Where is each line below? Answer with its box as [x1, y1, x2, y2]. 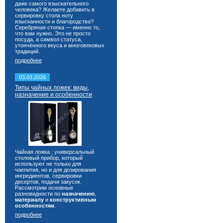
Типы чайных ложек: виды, [15, 84, 89, 91]
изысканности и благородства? [15, 18, 94, 24]
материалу [15, 197, 44, 203]
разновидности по [15, 191, 62, 197]
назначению [62, 191, 95, 197]
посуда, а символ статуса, [15, 36, 82, 42]
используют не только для [15, 161, 81, 167]
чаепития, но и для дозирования [15, 167, 96, 173]
